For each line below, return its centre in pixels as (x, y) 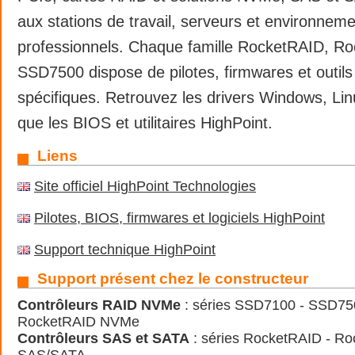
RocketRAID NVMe (78, 321)
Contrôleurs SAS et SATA (103, 338)
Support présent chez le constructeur (173, 279)
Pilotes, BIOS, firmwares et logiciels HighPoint (179, 218)
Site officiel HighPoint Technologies (145, 186)
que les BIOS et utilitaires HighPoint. (145, 122)
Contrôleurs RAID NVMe (99, 305)
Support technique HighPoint (125, 250)
